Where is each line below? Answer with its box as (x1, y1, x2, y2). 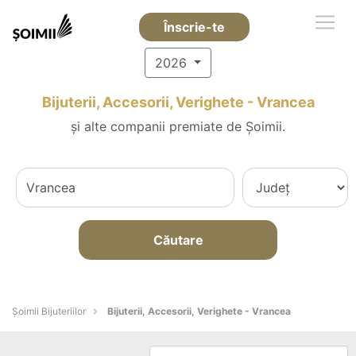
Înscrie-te (163, 19, 225, 35)
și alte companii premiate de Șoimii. (71, 118, 285, 134)
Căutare (153, 232, 203, 248)
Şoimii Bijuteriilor (12, 305, 86, 317)
